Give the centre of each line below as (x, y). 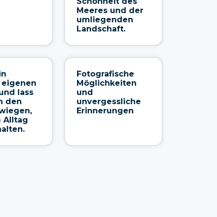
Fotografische (105, 74)
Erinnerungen (105, 110)
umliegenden (105, 19)
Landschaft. (101, 29)
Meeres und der (110, 10)
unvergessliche (108, 101)
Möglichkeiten (106, 83)
